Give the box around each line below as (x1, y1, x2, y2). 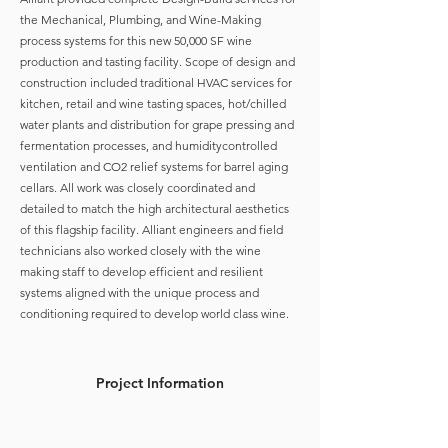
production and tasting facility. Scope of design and (20, 54, 295, 69)
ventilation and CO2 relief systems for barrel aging (20, 159, 288, 174)
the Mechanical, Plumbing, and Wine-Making (20, 12, 261, 27)
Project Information (96, 374, 224, 392)
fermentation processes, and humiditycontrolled (20, 138, 277, 153)
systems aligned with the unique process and (20, 285, 259, 300)
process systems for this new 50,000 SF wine (20, 33, 252, 48)
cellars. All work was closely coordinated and (20, 180, 255, 195)
